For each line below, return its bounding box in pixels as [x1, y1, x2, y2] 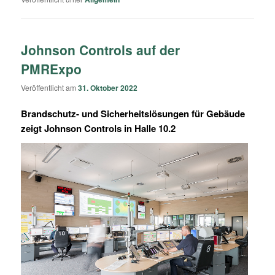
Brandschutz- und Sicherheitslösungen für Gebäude [21, 107, 246, 121]
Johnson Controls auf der [21, 40, 180, 59]
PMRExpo [21, 59, 82, 78]
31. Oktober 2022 [78, 82, 138, 94]
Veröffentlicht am [21, 82, 79, 93]
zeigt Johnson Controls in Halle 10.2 [21, 122, 176, 136]
